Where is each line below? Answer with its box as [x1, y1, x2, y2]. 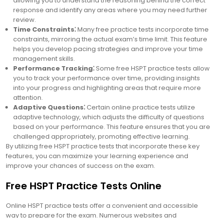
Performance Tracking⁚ [13, 64, 94, 73]
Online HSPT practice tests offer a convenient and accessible [6, 201, 198, 210]
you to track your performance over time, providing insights [13, 73, 200, 83]
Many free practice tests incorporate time [76, 25, 209, 34]
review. [13, 15, 36, 24]
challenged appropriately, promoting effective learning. [13, 132, 190, 141]
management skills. [13, 54, 75, 63]
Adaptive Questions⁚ [13, 103, 85, 112]
